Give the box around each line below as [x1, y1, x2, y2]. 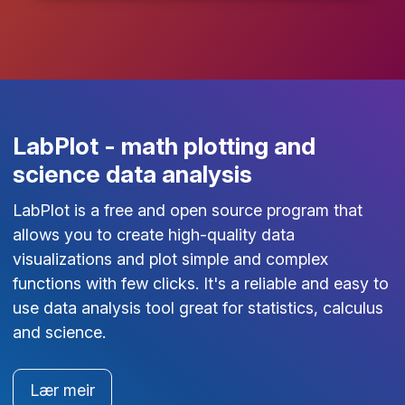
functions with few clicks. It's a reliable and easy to [12, 273, 389, 293]
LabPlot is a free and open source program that [12, 200, 363, 220]
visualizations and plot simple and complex [12, 249, 328, 268]
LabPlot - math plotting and [12, 132, 316, 161]
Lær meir [29, 380, 95, 400]
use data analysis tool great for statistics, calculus [12, 297, 383, 317]
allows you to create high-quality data [12, 224, 295, 244]
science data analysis [12, 160, 252, 189]
